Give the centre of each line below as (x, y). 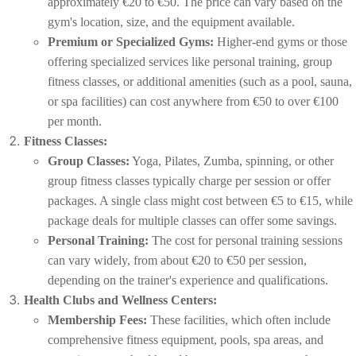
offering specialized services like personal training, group (190, 62)
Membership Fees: (97, 320)
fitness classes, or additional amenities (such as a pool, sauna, (200, 82)
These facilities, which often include (239, 320)
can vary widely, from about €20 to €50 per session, (177, 261)
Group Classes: (89, 161)
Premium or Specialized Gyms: (131, 42)
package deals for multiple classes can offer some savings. (192, 221)
